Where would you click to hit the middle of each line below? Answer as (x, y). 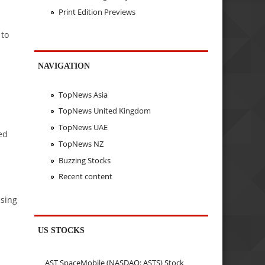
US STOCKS (62, 230)
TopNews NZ (81, 143)
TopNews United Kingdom (104, 111)
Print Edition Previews (97, 12)
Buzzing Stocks (84, 160)
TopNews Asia (83, 94)
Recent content (85, 177)
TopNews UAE (83, 127)
